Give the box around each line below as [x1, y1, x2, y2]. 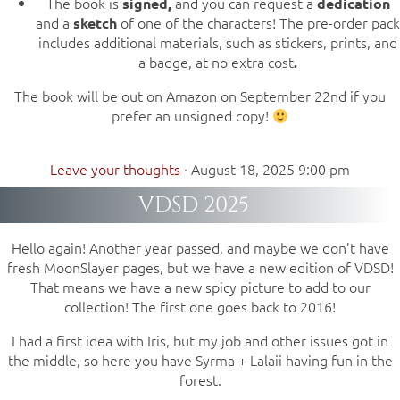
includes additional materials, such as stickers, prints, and [38, 32, 397, 53]
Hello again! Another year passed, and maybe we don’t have [11, 237, 389, 258]
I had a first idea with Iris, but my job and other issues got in [12, 330, 388, 351]
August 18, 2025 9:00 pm [191, 159, 350, 179]
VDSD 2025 [138, 191, 249, 221]
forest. [179, 370, 221, 390]
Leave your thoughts [50, 159, 180, 179]
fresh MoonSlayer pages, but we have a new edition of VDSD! [6, 257, 394, 278]
